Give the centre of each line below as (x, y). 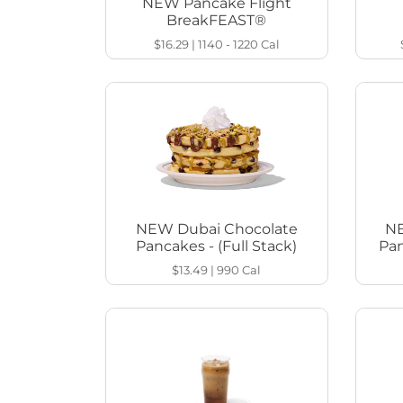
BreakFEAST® (217, 21)
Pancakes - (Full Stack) (217, 246)
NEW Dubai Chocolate (216, 229)
